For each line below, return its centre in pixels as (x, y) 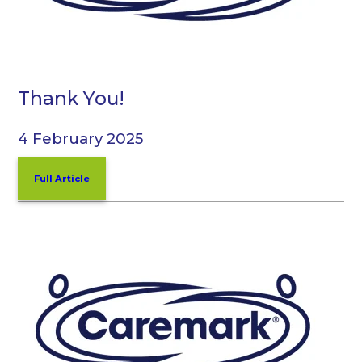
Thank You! (72, 98)
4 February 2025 (81, 139)
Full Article (62, 179)
